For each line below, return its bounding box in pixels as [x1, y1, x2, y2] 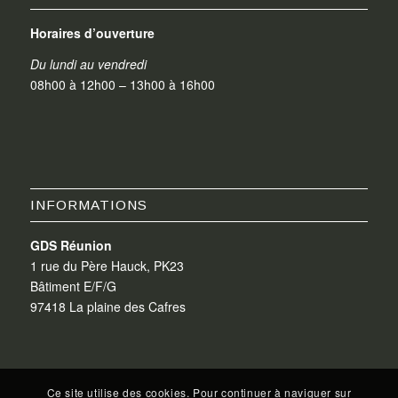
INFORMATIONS [29, 196, 147, 212]
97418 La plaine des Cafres [29, 297, 186, 315]
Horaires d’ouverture [29, 24, 155, 43]
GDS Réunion [29, 235, 112, 254]
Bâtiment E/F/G [29, 276, 116, 295]
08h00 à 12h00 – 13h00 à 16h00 [29, 75, 215, 93]
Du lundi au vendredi [29, 54, 147, 73]
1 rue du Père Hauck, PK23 [29, 256, 184, 275]
